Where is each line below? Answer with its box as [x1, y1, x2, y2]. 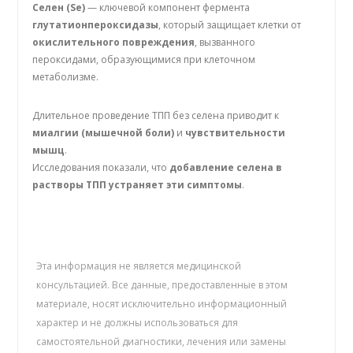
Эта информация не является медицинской [36, 259, 242, 273]
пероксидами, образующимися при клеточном [32, 53, 256, 67]
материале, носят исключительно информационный [36, 297, 288, 311]
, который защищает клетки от [158, 18, 302, 32]
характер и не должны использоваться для [36, 316, 239, 330]
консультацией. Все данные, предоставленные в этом [36, 278, 288, 292]
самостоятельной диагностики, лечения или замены [36, 335, 287, 349]
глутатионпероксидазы [32, 18, 159, 32]
